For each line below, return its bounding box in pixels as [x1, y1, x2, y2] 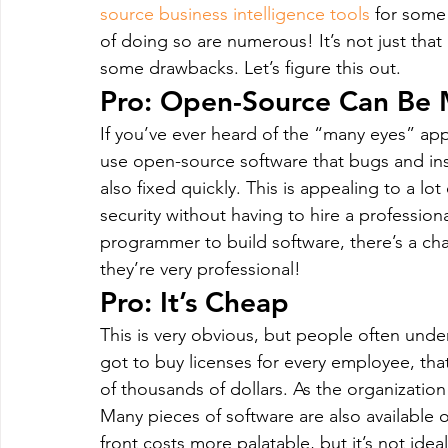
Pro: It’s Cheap [100, 285, 289, 319]
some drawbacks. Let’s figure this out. [100, 57, 401, 79]
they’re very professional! [100, 258, 301, 280]
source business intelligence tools [100, 3, 370, 25]
